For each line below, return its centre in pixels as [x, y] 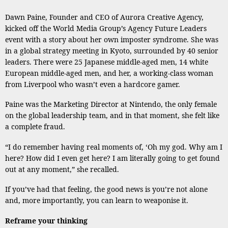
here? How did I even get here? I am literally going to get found [112, 158]
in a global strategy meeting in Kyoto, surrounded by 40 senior [112, 50]
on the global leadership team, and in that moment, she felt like [112, 115]
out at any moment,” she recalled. [62, 169]
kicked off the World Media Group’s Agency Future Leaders [106, 28]
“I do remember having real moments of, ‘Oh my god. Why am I [114, 147]
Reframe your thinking [46, 220]
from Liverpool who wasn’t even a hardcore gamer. [94, 84]
